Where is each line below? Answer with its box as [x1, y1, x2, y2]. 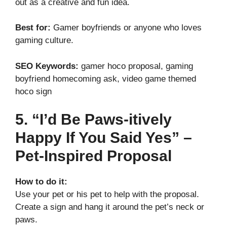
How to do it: [15, 177, 67, 187]
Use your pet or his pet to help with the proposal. [15, 190, 199, 200]
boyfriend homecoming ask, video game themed [15, 73, 196, 84]
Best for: [15, 23, 51, 33]
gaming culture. [15, 35, 73, 46]
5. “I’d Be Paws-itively [15, 111, 172, 128]
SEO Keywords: [15, 61, 79, 71]
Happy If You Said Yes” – [15, 129, 192, 146]
